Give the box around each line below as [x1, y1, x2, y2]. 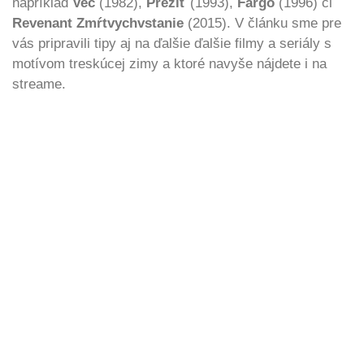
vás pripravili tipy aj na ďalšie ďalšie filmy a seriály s [12, 36, 331, 51]
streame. [12, 76, 66, 92]
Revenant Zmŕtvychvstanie [12, 15, 184, 31]
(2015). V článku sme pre [184, 15, 341, 31]
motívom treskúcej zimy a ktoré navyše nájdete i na [12, 56, 327, 71]
